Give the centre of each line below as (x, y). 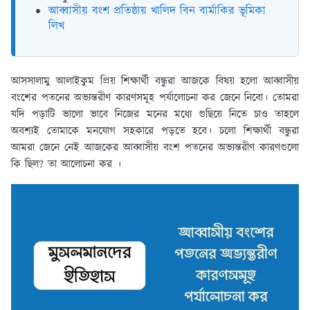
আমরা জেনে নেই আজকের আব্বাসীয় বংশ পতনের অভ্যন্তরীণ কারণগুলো (155, 148)
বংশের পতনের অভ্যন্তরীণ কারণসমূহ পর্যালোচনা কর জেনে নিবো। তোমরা (155, 98)
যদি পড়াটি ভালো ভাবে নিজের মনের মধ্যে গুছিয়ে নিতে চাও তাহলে (155, 115)
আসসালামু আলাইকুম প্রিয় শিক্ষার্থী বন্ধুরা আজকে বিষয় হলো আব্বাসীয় (155, 82)
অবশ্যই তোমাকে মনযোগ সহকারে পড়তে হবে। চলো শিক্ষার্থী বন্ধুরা (155, 131)
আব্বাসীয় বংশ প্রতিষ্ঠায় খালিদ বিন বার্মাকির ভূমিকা (157, 11)
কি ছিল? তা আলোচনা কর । (66, 165)
